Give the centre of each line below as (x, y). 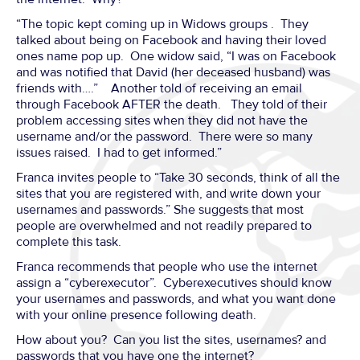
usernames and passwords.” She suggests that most (160, 210)
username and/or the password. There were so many (164, 137)
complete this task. (69, 242)
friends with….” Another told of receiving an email (159, 88)
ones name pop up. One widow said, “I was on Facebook (176, 56)
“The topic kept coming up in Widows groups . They (162, 24)
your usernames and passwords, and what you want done (176, 299)
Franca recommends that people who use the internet (167, 267)
